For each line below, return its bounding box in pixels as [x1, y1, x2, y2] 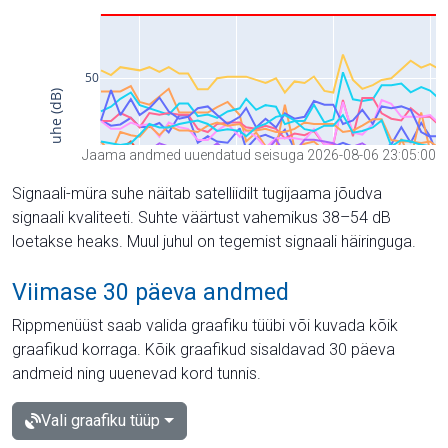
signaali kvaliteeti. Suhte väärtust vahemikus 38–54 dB [12, 207, 391, 227]
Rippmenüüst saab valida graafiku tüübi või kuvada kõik [12, 315, 398, 335]
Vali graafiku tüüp [41, 410, 160, 430]
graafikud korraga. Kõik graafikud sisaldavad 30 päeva [12, 339, 395, 359]
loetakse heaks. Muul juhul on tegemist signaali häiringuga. [12, 231, 416, 251]
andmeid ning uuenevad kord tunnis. [12, 363, 261, 383]
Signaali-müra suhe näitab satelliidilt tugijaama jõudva [12, 183, 382, 203]
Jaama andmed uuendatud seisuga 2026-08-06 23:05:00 [82, 146, 436, 163]
